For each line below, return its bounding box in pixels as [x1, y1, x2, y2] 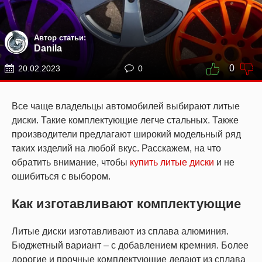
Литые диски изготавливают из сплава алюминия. [12, 226, 229, 236]
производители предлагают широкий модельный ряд [12, 129, 241, 139]
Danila [34, 43, 62, 54]
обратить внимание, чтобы [12, 157, 127, 167]
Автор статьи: [34, 33, 86, 43]
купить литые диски [127, 157, 214, 167]
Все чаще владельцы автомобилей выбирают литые [12, 101, 240, 111]
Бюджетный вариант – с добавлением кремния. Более [12, 240, 249, 250]
